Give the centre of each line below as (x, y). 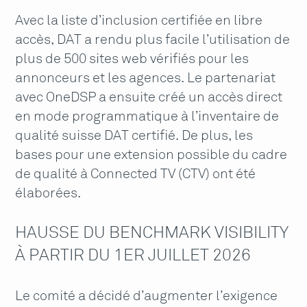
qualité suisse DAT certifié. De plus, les (134, 136)
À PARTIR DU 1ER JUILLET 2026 (133, 256)
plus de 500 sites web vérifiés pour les (132, 59)
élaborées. (48, 193)
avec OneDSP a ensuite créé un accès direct (149, 97)
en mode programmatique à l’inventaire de (147, 116)
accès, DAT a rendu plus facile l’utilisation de (153, 40)
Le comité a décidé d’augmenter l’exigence (147, 296)
